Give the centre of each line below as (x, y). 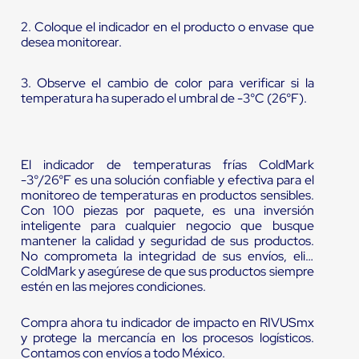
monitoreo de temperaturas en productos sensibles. (167, 196)
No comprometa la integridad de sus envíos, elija (167, 256)
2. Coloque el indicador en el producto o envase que (167, 27)
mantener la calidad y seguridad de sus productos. (167, 241)
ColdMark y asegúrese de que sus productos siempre (167, 272)
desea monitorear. (71, 42)
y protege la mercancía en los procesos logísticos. (167, 338)
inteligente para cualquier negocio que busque (167, 226)
